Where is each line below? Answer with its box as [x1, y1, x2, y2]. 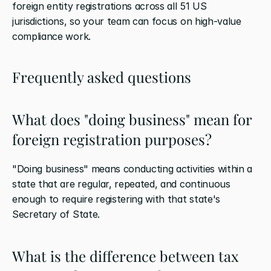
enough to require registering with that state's [12, 192, 220, 205]
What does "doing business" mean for [12, 109, 252, 129]
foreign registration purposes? [12, 129, 212, 149]
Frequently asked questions [12, 67, 191, 87]
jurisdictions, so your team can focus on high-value [12, 15, 241, 27]
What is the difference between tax [12, 246, 238, 266]
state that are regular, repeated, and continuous [12, 177, 230, 190]
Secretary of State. [12, 207, 100, 220]
